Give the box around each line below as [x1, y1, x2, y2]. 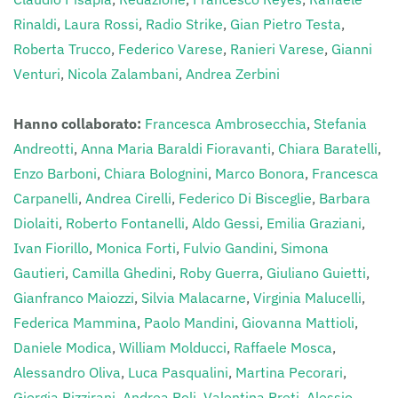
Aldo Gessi [192, 214, 259, 232]
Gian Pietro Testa [230, 15, 341, 33]
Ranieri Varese [230, 40, 324, 58]
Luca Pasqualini [128, 363, 228, 381]
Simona [281, 239, 329, 257]
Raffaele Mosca [234, 338, 332, 356]
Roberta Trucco [13, 40, 111, 58]
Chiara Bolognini [104, 164, 208, 182]
